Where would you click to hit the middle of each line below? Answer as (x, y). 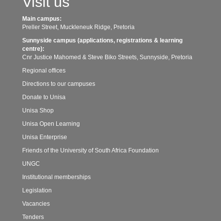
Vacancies (36, 203)
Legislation (37, 190)
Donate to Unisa (44, 97)
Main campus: (42, 18)
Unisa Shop (38, 110)
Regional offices (44, 70)
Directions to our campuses (59, 84)
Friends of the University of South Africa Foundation (91, 150)
